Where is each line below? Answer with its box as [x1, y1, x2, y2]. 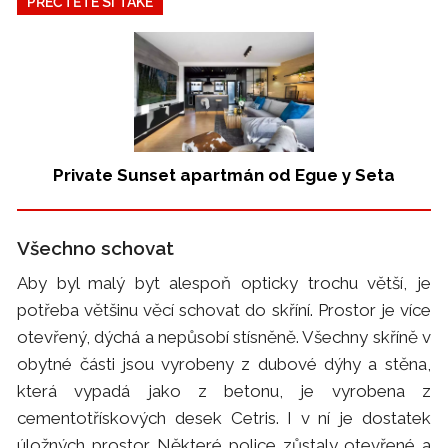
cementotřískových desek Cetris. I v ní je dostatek [17, 408, 431, 429]
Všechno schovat [17, 237, 175, 260]
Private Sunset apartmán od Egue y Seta [52, 165, 395, 186]
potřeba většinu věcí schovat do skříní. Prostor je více [17, 300, 431, 321]
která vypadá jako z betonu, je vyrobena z [17, 381, 431, 402]
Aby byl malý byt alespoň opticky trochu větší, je [17, 273, 431, 294]
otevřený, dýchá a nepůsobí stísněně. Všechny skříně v [17, 327, 431, 348]
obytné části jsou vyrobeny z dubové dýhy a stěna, [17, 354, 431, 375]
